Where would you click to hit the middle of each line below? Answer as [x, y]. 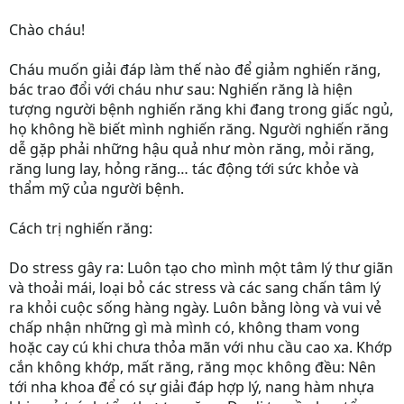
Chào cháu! [47, 30]
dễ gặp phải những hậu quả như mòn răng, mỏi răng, [192, 149]
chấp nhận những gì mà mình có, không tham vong [184, 327]
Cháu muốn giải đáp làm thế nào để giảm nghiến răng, [195, 69]
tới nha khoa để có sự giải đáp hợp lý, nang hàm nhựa [192, 387]
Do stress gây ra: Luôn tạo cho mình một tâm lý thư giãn [201, 268]
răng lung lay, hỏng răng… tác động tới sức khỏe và [184, 169]
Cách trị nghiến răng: [81, 228]
